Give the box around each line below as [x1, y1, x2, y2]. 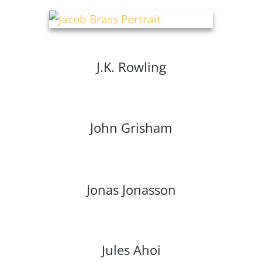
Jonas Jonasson [86, 181, 176, 199]
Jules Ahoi [101, 241, 161, 259]
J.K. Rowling [96, 58, 166, 76]
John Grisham [90, 119, 172, 137]
